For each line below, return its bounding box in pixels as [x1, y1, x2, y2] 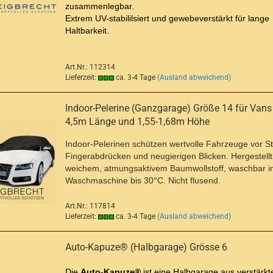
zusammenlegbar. [65, 1, 134, 11]
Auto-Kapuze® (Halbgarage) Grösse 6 [65, 241, 227, 253]
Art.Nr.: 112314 [65, 63, 115, 71]
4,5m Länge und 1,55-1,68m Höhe [65, 116, 210, 127]
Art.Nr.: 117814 [65, 202, 115, 210]
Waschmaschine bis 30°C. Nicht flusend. [65, 175, 221, 185]
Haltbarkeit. [65, 26, 112, 35]
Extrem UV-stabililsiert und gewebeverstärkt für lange [65, 13, 269, 23]
